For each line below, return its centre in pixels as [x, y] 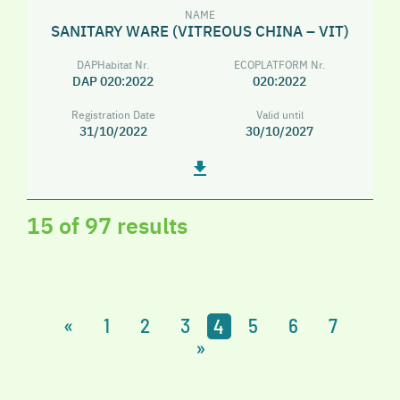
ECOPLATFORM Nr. [280, 63]
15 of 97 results [107, 225]
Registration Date [113, 113]
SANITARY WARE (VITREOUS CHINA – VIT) [200, 30]
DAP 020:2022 [113, 80]
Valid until [279, 113]
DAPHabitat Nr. [113, 63]
